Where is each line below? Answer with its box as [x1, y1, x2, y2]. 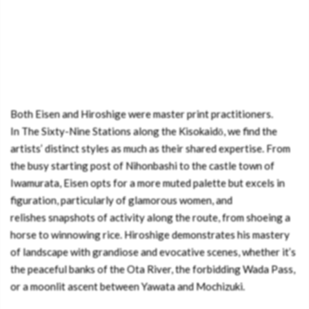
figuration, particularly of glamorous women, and [10, 194, 232, 206]
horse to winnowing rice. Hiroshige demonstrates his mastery [10, 228, 290, 241]
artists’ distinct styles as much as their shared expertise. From [10, 142, 290, 154]
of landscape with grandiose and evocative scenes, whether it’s [10, 246, 296, 258]
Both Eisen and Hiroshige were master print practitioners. [10, 108, 273, 120]
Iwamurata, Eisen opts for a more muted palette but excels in [10, 177, 285, 189]
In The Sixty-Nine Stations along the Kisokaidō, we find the [10, 125, 277, 137]
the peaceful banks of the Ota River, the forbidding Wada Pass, [10, 263, 295, 275]
